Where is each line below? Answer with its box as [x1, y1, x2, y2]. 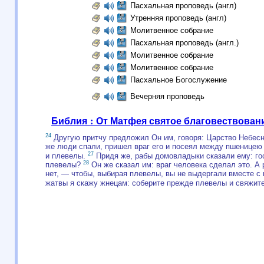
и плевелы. [45, 151, 88, 160]
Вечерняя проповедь [130, 92, 204, 101]
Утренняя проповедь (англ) [130, 14, 226, 22]
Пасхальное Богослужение [130, 75, 227, 84]
